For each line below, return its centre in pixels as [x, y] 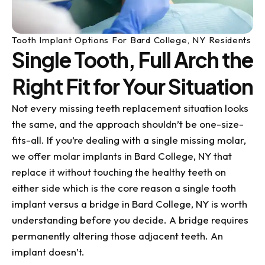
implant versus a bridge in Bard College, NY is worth [130, 204]
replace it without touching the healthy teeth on [119, 172]
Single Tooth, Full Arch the [132, 60]
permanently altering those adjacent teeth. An [117, 236]
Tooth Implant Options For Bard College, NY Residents [132, 40]
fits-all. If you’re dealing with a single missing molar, [129, 140]
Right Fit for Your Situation [132, 87]
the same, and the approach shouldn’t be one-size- [128, 124]
